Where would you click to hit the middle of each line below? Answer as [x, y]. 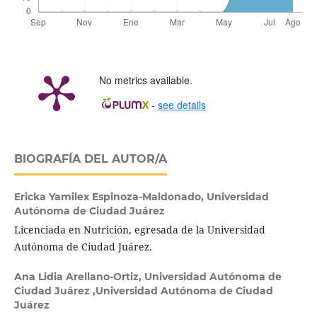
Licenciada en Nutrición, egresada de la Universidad [139, 229]
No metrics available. [145, 80]
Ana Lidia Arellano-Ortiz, [79, 277]
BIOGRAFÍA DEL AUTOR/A [90, 159]
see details [181, 104]
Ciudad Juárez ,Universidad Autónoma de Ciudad [143, 291]
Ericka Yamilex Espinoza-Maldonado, [110, 197]
